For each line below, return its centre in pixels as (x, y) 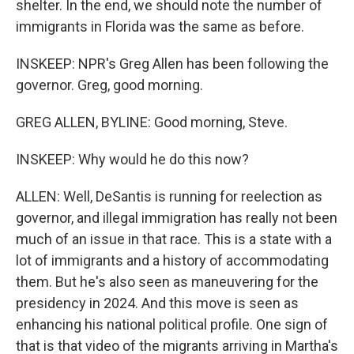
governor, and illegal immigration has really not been (177, 218)
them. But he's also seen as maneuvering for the (167, 282)
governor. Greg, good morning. (109, 85)
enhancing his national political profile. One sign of (172, 324)
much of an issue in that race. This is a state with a (174, 239)
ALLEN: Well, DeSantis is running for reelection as (169, 196)
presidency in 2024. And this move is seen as (157, 303)
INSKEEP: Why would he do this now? (132, 159)
